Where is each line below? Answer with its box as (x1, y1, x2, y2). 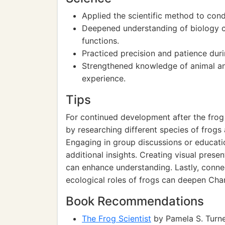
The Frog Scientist (82, 213, 151, 223)
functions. (82, 36, 119, 46)
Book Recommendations (66, 194, 204, 208)
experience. (82, 73, 126, 83)
